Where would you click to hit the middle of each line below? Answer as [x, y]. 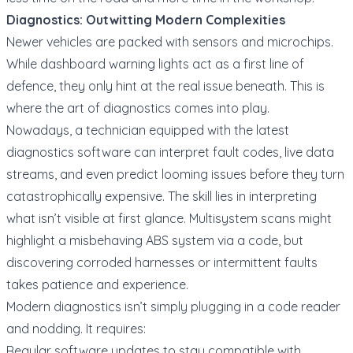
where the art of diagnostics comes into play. [138, 108]
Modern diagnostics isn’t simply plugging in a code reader [173, 306]
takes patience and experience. [97, 284]
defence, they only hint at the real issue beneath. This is [165, 85]
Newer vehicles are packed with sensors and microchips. [170, 41]
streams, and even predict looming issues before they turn [175, 174]
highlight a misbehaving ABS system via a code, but [155, 240]
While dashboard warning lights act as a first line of [155, 63]
